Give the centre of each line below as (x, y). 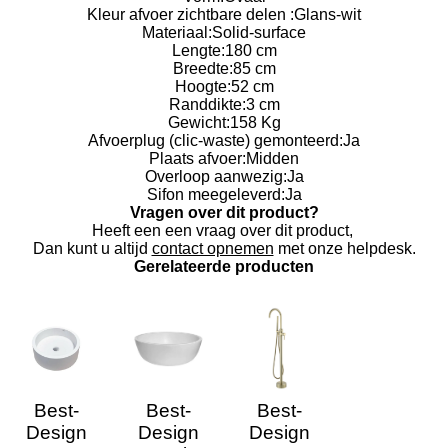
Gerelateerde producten (224, 267)
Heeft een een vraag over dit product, (224, 231)
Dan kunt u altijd (92, 249)
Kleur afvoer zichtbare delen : (190, 15)
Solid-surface (259, 33)
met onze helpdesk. (344, 249)
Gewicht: (198, 123)
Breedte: (202, 69)
